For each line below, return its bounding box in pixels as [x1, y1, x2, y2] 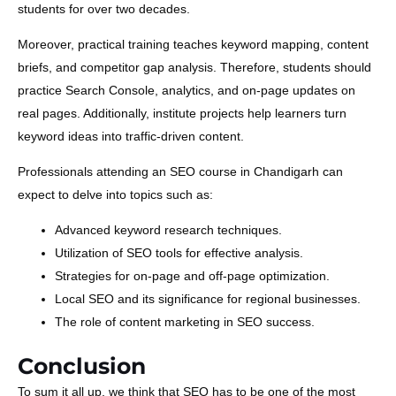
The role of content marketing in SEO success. [55, 314, 315, 329]
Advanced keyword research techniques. [55, 222, 282, 237]
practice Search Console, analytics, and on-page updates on [18, 82, 355, 97]
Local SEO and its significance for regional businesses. [55, 291, 361, 306]
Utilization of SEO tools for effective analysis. [55, 245, 303, 260]
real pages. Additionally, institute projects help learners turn [18, 105, 346, 120]
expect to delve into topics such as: [18, 187, 213, 202]
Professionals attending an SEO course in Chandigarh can [18, 164, 343, 179]
